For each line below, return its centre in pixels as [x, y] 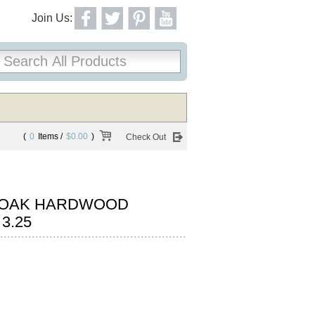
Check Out [146, 137]
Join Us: [52, 18]
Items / [50, 136]
